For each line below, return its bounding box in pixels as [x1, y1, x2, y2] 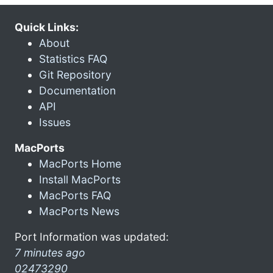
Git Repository [39, 68, 112, 81]
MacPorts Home [39, 157, 121, 170]
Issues [39, 115, 71, 129]
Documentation [39, 83, 116, 97]
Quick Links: [15, 20, 79, 34]
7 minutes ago [15, 246, 85, 259]
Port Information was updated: [15, 230, 169, 243]
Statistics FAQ [39, 52, 107, 65]
